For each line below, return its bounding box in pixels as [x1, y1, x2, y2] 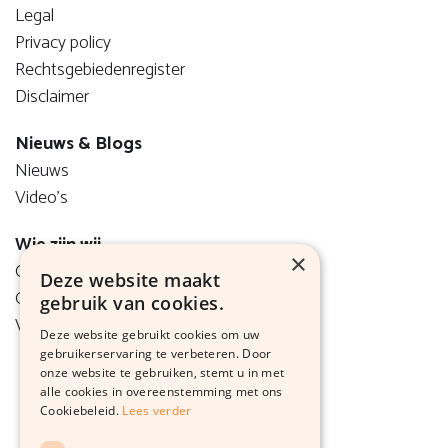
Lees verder [122, 402, 192, 419]
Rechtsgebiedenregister [15, 54, 185, 85]
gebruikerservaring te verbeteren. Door [40, 345, 272, 362]
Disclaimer [15, 81, 89, 112]
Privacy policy [15, 27, 111, 58]
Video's [15, 182, 68, 213]
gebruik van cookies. [40, 291, 224, 315]
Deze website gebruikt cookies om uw [40, 326, 260, 343]
